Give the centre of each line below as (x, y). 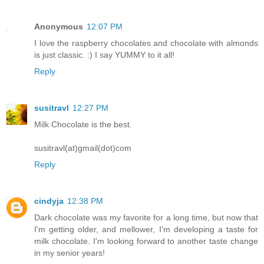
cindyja (49, 201)
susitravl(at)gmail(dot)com (83, 148)
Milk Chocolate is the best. (83, 124)
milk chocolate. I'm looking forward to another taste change (146, 241)
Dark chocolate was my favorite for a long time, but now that (146, 217)
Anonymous (59, 27)
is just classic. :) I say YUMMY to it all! (104, 55)
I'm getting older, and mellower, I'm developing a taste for (146, 229)
